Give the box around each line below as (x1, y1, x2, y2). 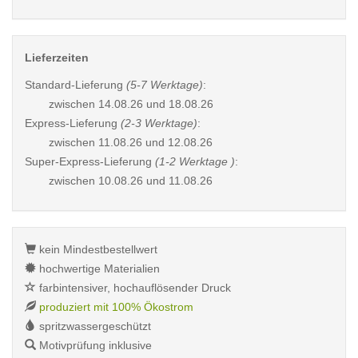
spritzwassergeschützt (36, 320, 151, 332)
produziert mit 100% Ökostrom (39, 300, 193, 313)
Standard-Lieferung (25, 78, 126, 91)
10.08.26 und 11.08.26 (98, 174, 213, 187)
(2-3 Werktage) (121, 117, 197, 129)
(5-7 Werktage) (126, 78, 203, 91)
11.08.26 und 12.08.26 (98, 136, 213, 149)
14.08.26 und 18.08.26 (98, 97, 213, 110)
